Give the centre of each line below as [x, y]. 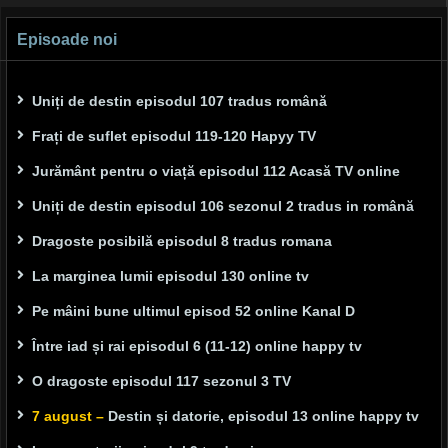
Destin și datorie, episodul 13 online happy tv [261, 415]
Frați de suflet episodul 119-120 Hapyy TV [174, 135]
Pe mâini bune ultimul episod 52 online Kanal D [193, 310]
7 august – [68, 415]
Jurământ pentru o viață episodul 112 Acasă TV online [216, 170]
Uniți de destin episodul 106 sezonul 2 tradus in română [223, 205]
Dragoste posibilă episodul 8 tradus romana [182, 240]
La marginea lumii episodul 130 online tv [170, 275]
